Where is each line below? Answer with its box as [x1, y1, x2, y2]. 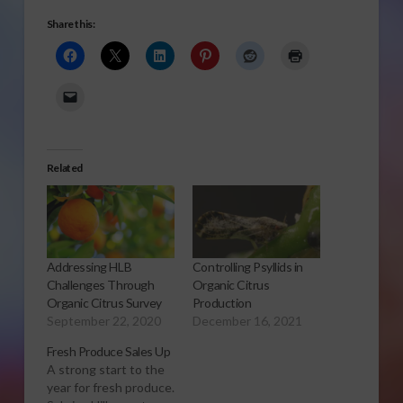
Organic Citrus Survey [46, 294, 162, 310]
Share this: [46, 16, 95, 31]
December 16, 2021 [192, 312, 302, 328]
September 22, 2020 [46, 312, 161, 328]
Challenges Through [46, 276, 155, 292]
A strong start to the [46, 361, 165, 377]
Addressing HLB [46, 258, 132, 274]
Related [46, 160, 83, 175]
